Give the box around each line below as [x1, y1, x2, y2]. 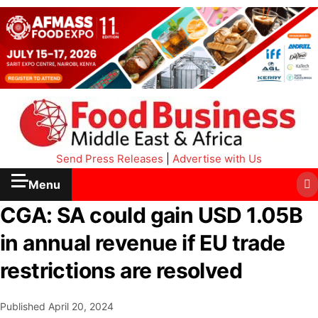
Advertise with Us [172, 152, 262, 166]
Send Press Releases [56, 152, 163, 166]
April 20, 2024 [48, 300, 114, 313]
